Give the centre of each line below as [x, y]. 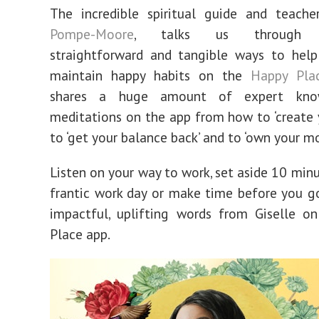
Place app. [80, 234]
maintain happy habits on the [150, 75]
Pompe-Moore [92, 34]
